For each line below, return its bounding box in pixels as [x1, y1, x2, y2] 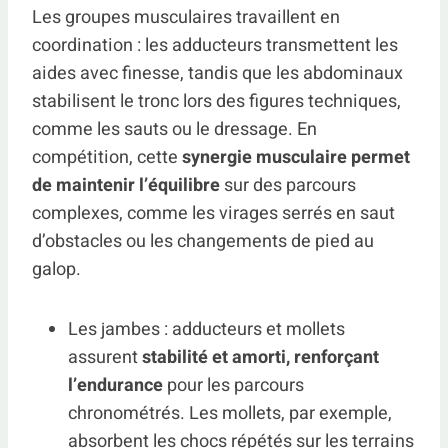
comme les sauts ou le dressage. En [32, 115, 317, 143]
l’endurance [68, 371, 163, 399]
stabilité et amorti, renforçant [142, 343, 379, 371]
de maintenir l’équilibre [32, 171, 220, 199]
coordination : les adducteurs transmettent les [32, 31, 398, 59]
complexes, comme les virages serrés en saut [32, 199, 395, 227]
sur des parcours [220, 171, 356, 199]
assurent [68, 343, 142, 371]
